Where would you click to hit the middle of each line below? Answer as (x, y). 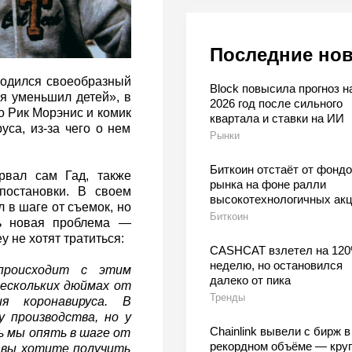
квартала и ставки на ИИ (277, 119)
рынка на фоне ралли (268, 185)
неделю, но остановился (276, 266)
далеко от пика (250, 280)
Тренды (227, 298)
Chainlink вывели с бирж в (280, 332)
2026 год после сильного (276, 104)
